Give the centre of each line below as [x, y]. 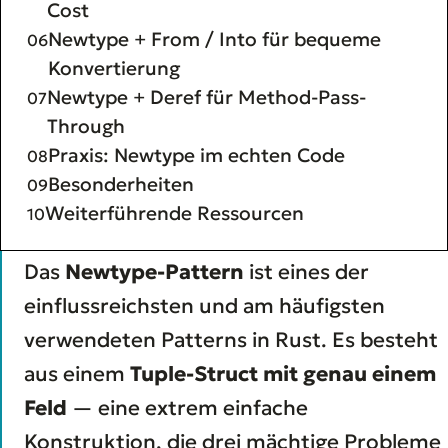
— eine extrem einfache [187, 407]
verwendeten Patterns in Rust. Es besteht [231, 339]
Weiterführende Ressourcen [174, 212]
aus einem [77, 373]
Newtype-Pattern [154, 271]
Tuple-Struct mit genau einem [283, 373]
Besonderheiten [121, 183]
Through [86, 125]
